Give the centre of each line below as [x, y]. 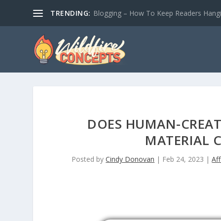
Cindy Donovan [130, 159]
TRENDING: [71, 13]
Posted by [89, 159]
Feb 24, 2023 [183, 159]
